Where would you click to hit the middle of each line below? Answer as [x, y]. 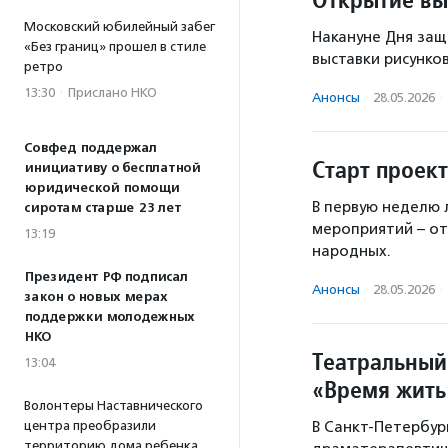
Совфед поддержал [90, 148]
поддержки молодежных [109, 317]
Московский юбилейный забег [119, 26]
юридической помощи [101, 188]
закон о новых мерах [95, 297]
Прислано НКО [112, 92]
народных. [351, 251]
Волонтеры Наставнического [113, 405]
